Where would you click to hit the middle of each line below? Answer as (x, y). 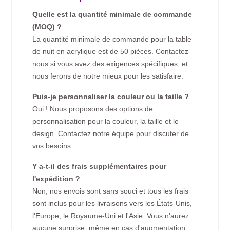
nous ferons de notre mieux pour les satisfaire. (108, 76)
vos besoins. (53, 146)
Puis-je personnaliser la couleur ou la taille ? (111, 97)
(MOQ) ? (47, 27)
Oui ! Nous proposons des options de (93, 109)
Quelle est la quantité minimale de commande (112, 15)
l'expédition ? (56, 179)
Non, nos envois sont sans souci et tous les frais (111, 191)
